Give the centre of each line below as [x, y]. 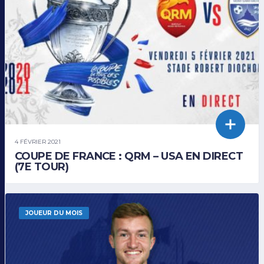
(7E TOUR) [42, 166]
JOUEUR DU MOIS [54, 213]
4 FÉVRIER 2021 [38, 141]
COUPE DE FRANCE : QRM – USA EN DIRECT [129, 156]
